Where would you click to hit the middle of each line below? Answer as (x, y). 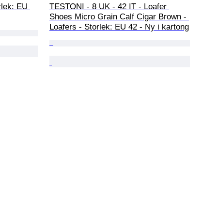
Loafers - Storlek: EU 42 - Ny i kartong (119, 27)
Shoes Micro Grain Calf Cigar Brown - (119, 16)
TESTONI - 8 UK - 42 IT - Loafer (109, 6)
